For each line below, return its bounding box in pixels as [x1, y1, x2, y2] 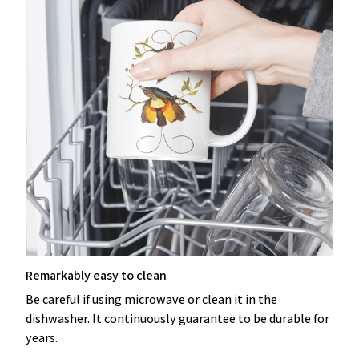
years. [26, 329, 58, 346]
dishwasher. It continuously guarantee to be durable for [26, 309, 329, 327]
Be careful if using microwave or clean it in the [26, 290, 277, 308]
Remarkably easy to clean [26, 266, 167, 284]
